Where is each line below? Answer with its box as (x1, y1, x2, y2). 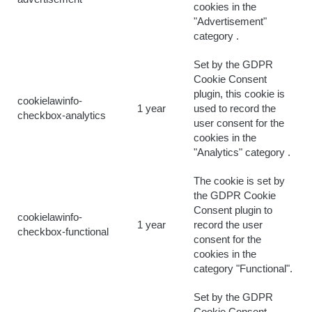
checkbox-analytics (17, 110, 106, 121)
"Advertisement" (194, 16, 267, 27)
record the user (194, 219, 263, 231)
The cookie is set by (194, 175, 285, 187)
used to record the (194, 103, 276, 114)
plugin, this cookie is (194, 88, 285, 100)
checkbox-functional (17, 226, 109, 237)
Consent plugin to (194, 205, 272, 216)
